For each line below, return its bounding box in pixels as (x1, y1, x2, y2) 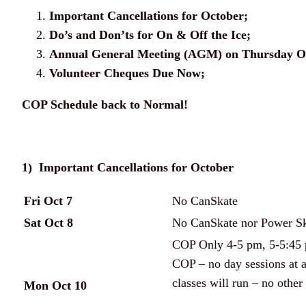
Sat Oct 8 (24, 216, 73, 230)
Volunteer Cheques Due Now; (49, 66, 205, 81)
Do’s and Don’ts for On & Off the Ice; (49, 28, 251, 42)
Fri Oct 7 (24, 194, 72, 208)
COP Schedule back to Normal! (22, 98, 188, 112)
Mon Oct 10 (24, 279, 87, 293)
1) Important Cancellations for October (22, 161, 234, 175)
